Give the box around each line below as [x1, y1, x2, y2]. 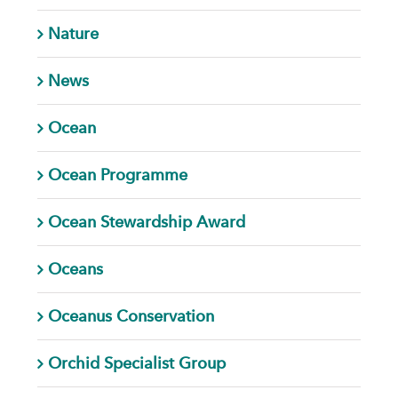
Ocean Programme [47, 164, 187, 184]
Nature [47, 23, 99, 43]
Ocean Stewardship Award [47, 211, 245, 231]
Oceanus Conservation [47, 306, 214, 325]
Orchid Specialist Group [47, 353, 226, 372]
